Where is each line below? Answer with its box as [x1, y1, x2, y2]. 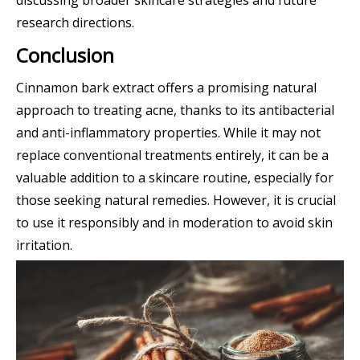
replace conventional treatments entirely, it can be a [16, 145, 329, 164]
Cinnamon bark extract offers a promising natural [16, 78, 317, 96]
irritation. [16, 235, 72, 254]
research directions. [16, 13, 134, 31]
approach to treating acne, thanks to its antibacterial [16, 100, 334, 119]
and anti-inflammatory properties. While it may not [16, 123, 321, 141]
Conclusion [16, 41, 114, 68]
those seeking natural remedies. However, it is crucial [16, 190, 336, 209]
